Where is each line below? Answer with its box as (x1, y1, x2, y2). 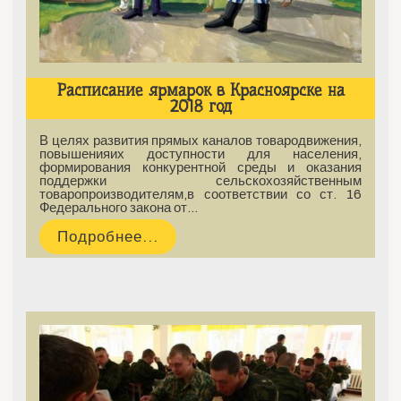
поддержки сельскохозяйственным (39, 174, 362, 189)
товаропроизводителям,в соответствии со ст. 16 (39, 187, 362, 202)
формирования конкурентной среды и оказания (39, 160, 362, 175)
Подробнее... (57, 228, 159, 246)
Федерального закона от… (39, 200, 199, 216)
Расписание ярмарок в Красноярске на (56, 81, 345, 101)
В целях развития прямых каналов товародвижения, (39, 133, 362, 149)
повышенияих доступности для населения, (39, 147, 362, 162)
